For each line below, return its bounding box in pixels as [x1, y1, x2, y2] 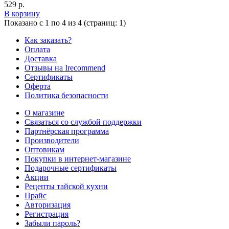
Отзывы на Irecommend [25, 63, 105, 72]
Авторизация [25, 200, 71, 209]
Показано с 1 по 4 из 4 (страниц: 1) [4, 18, 126, 27]
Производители [25, 135, 79, 145]
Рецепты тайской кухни [25, 181, 108, 191]
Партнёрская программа [25, 126, 109, 135]
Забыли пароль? [25, 218, 80, 227]
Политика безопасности [25, 90, 108, 100]
